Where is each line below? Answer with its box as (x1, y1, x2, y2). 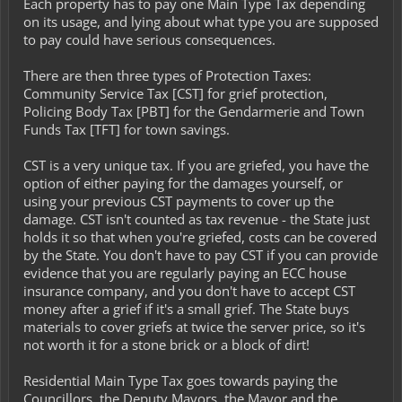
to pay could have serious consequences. (23, 31, 275, 48)
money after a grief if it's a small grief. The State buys (23, 300, 349, 318)
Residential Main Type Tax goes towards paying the (23, 371, 337, 389)
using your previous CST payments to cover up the (23, 192, 334, 210)
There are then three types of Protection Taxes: (23, 66, 311, 84)
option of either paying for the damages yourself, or (23, 174, 343, 192)
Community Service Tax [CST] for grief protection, (23, 84, 328, 102)
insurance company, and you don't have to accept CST (23, 282, 355, 300)
